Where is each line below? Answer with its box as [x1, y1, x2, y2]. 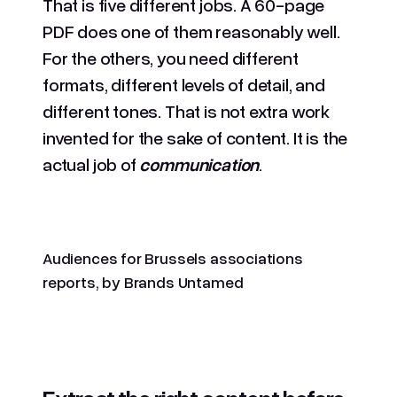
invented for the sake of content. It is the [43, 126, 348, 148]
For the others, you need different [43, 46, 299, 68]
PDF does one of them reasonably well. [43, 19, 340, 42]
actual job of [43, 152, 140, 175]
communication [139, 152, 260, 175]
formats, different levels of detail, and [43, 73, 325, 95]
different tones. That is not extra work [43, 99, 330, 121]
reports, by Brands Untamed [43, 271, 244, 292]
